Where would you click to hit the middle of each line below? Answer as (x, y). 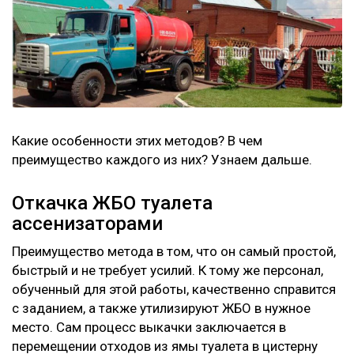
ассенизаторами (87, 223)
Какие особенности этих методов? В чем (137, 140)
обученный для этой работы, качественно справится (174, 289)
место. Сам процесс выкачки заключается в (149, 327)
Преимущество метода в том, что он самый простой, (174, 251)
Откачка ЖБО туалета (112, 203)
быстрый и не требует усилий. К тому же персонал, (168, 270)
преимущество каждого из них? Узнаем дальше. (162, 159)
